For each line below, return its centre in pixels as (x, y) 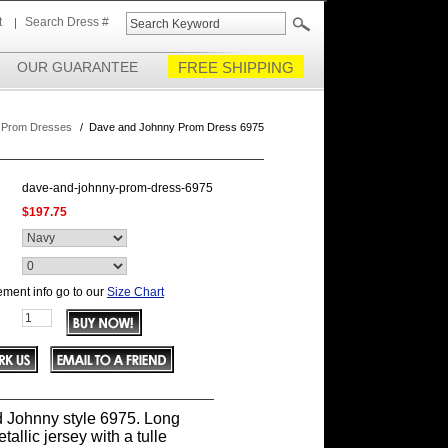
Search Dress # (67, 22)
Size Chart (135, 292)
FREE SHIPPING (236, 67)
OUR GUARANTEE (77, 67)
